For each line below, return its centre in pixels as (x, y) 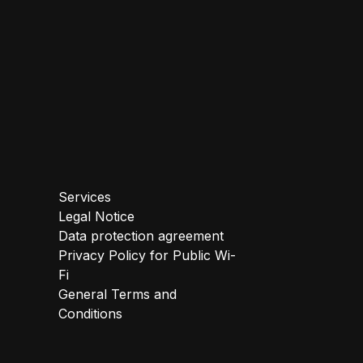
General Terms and (117, 295)
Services (85, 197)
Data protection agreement (141, 236)
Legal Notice (96, 217)
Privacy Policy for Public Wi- (147, 256)
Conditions (90, 314)
